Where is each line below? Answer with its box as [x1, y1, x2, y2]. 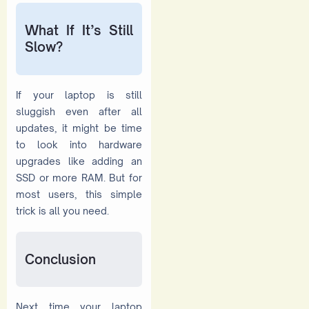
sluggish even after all [16, 106, 142, 118]
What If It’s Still [25, 22, 133, 39]
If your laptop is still [16, 89, 142, 101]
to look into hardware [16, 139, 142, 151]
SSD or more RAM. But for [16, 172, 142, 184]
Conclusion [25, 250, 96, 267]
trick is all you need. [16, 205, 109, 217]
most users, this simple [16, 188, 142, 201]
